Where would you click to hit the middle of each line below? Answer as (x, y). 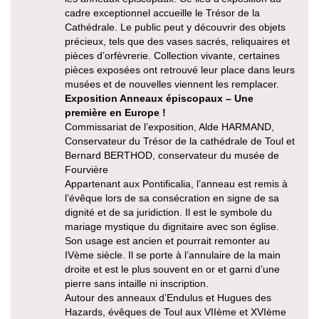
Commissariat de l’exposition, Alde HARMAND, (169, 126)
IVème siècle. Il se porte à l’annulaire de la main (173, 255)
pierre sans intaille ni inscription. (137, 283)
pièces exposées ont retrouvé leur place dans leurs (180, 69)
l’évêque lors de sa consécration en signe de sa (172, 198)
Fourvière (87, 169)
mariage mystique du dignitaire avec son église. (172, 226)
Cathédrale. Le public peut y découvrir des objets (175, 27)
